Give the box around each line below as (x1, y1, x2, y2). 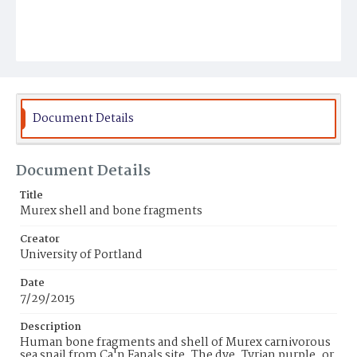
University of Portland (20, 245, 143, 265)
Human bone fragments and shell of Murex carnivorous (20, 333, 331, 352)
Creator (20, 231, 60, 248)
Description (20, 319, 81, 335)
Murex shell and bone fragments (20, 202, 202, 221)
